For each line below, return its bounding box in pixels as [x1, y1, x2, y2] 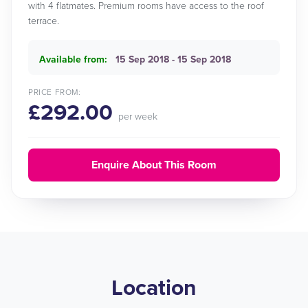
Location [111, 275, 197, 301]
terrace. [28, 15, 59, 27]
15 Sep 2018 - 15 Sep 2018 [115, 54, 231, 65]
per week [118, 111, 157, 122]
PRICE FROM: [28, 87, 81, 97]
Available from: [39, 54, 107, 65]
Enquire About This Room [91, 158, 217, 172]
